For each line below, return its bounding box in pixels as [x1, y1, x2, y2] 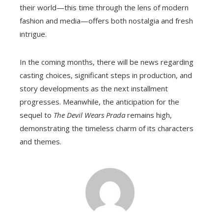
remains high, [125, 110, 172, 120]
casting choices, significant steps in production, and [20, 70, 192, 81]
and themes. [20, 137, 61, 147]
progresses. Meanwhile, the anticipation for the [20, 97, 179, 107]
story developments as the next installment [20, 83, 168, 94]
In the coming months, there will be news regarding [20, 57, 193, 67]
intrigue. [20, 29, 47, 39]
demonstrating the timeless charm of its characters [20, 123, 193, 134]
